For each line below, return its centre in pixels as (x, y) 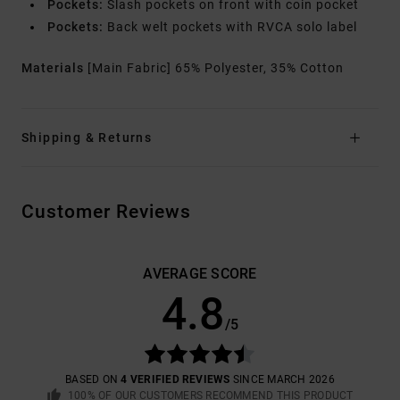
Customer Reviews (106, 212)
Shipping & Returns (87, 138)
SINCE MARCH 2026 (282, 380)
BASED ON (93, 380)
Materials (54, 68)
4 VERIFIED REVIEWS (175, 380)
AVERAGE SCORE (200, 274)
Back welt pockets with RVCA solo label (230, 27)
